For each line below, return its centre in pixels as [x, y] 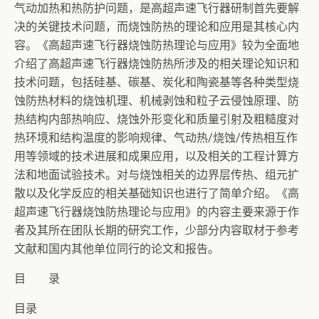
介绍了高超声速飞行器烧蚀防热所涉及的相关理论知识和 [157, 64]
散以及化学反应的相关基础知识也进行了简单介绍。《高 [157, 193]
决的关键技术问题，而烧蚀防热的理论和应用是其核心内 [157, 27]
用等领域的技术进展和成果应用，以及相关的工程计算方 [157, 156]
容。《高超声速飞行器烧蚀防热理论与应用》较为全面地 [157, 45]
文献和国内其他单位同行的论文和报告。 [117, 249]
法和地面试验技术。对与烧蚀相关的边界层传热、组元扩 [157, 175]
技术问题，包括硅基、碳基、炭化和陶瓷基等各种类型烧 [157, 82]
